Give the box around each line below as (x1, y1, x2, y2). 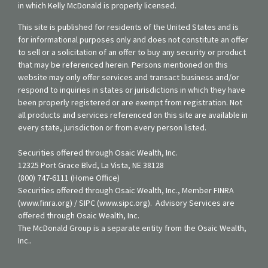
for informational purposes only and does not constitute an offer (18, 33, 248, 45)
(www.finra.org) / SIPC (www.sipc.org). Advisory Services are (18, 197, 234, 208)
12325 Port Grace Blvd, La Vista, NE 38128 (18, 159, 164, 170)
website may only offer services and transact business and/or (18, 71, 239, 83)
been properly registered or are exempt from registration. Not (18, 96, 242, 108)
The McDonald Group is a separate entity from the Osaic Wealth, (18, 222, 246, 233)
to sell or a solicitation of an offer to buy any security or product (18, 46, 246, 57)
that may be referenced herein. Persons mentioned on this (18, 59, 228, 70)
